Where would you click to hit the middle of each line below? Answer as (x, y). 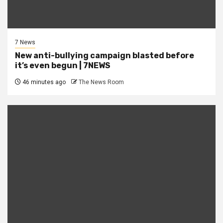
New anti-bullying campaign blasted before (105, 56)
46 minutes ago (43, 82)
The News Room (101, 82)
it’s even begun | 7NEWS (63, 66)
